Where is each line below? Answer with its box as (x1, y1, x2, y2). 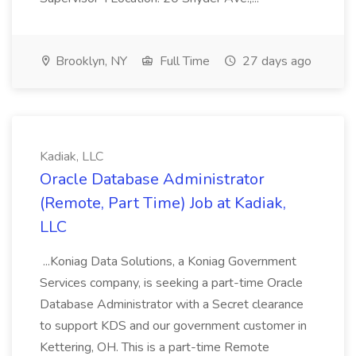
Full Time (157, 52, 210, 70)
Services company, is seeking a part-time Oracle (40, 274, 303, 292)
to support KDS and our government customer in (40, 317, 307, 335)
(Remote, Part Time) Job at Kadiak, (40, 192, 286, 214)
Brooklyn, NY (52, 52, 127, 70)
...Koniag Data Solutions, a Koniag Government (40, 253, 296, 270)
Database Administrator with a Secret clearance (40, 296, 304, 313)
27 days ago (239, 52, 311, 70)
